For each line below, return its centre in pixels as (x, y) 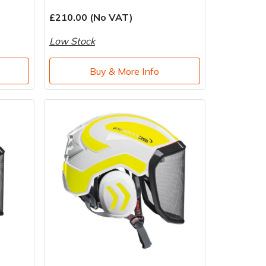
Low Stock (72, 41)
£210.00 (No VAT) (91, 18)
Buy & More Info (125, 71)
